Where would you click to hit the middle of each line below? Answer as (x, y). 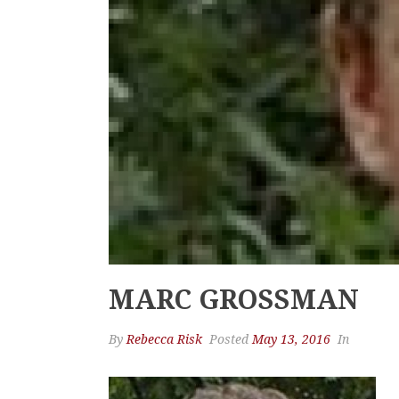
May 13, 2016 (291, 339)
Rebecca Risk (164, 339)
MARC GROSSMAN (234, 300)
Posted (229, 339)
